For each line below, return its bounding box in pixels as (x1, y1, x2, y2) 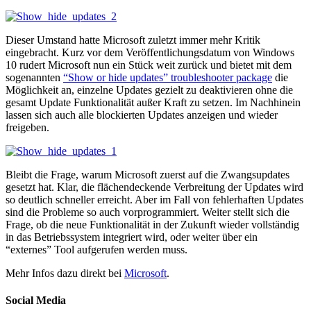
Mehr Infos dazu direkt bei (6, 267, 124, 279)
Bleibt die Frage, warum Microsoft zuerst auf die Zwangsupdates (6, 168, 289, 180)
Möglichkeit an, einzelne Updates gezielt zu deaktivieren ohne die (6, 83, 293, 96)
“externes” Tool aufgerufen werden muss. (6, 243, 187, 255)
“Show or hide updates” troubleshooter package (63, 71, 272, 83)
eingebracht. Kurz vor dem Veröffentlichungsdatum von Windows (6, 46, 294, 58)
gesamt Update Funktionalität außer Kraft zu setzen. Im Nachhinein (6, 96, 301, 108)
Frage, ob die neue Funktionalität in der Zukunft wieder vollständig (6, 218, 299, 230)
